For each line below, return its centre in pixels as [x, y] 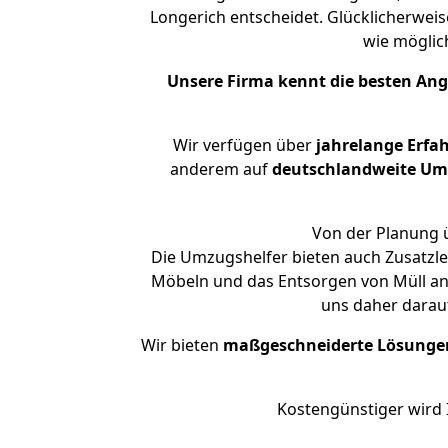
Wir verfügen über [242, 145]
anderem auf [220, 169]
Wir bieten [182, 345]
